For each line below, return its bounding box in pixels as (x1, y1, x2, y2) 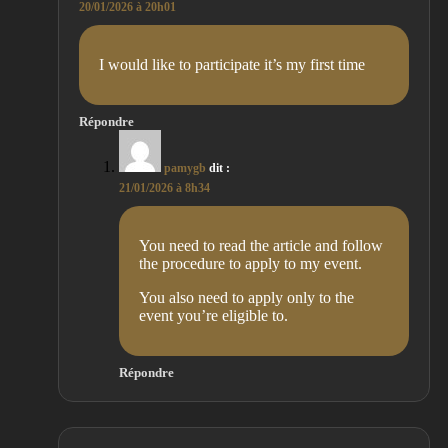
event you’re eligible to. (139, 307, 288, 325)
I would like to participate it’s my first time (99, 56, 365, 74)
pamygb (164, 161, 206, 176)
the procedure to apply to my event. (139, 255, 362, 273)
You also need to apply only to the (139, 289, 354, 307)
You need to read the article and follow (139, 237, 383, 255)
